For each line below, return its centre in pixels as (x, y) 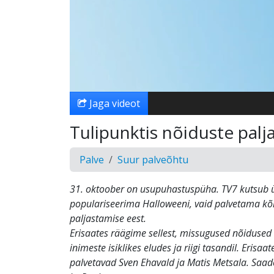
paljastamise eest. (108, 218)
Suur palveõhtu (153, 160)
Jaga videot (113, 103)
